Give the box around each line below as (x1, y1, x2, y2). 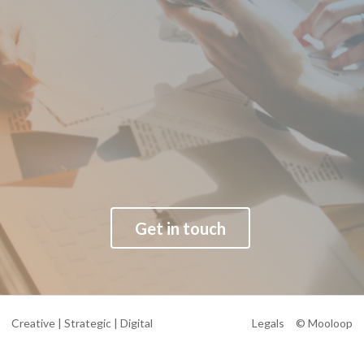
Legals (252, 316, 284, 331)
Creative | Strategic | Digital (11, 316, 153, 331)
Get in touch (134, 218, 226, 238)
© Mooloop (296, 316, 353, 331)
